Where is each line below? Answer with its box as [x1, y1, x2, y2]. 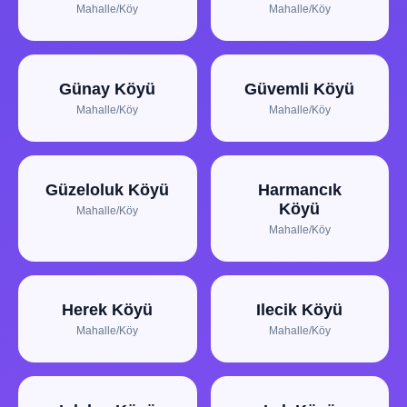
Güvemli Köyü [244, 80, 355, 98]
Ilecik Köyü [256, 301, 343, 319]
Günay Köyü [59, 80, 156, 98]
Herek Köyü [62, 301, 154, 319]
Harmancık [257, 181, 342, 199]
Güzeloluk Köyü [45, 181, 170, 199]
